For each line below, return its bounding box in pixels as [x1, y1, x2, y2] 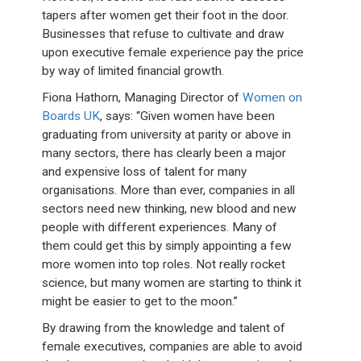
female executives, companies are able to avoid [42, 338, 303, 354]
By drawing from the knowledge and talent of [42, 320, 286, 335]
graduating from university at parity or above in [42, 127, 292, 142]
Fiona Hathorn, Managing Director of [42, 89, 243, 105]
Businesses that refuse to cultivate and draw [42, 26, 285, 41]
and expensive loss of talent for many [42, 164, 247, 179]
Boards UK [42, 108, 101, 123]
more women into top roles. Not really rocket [42, 256, 286, 272]
